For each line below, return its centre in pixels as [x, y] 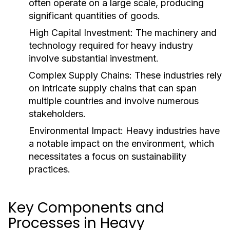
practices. [50, 169]
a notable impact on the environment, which [121, 143]
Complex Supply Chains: [80, 75]
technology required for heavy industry [111, 45]
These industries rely [177, 75]
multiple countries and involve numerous [114, 101]
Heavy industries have [171, 131]
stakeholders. [57, 114]
